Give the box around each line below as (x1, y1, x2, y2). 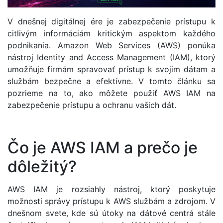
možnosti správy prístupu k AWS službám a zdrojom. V (7, 196, 216, 206)
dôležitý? (7, 156, 77, 176)
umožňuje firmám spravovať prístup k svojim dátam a (7, 64, 216, 75)
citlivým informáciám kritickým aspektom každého (7, 28, 216, 39)
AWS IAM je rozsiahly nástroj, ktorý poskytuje (7, 184, 216, 194)
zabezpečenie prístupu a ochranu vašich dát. (7, 100, 176, 111)
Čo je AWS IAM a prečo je (7, 137, 198, 157)
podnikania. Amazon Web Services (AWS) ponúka (7, 40, 216, 51)
